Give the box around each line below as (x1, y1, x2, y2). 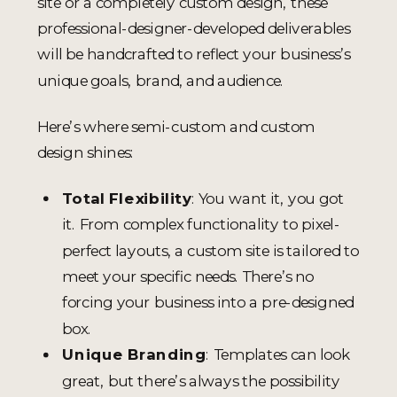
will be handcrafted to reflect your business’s (37, 44, 350, 64)
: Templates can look (206, 345, 350, 364)
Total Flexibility (62, 188, 191, 207)
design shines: (37, 142, 135, 161)
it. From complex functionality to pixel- (62, 214, 340, 234)
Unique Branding (62, 345, 206, 364)
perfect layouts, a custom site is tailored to (62, 240, 359, 260)
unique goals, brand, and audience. (37, 70, 288, 90)
